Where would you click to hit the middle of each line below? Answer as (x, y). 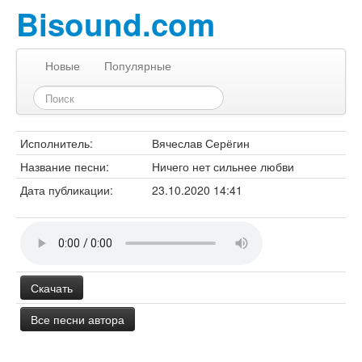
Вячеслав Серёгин (201, 143)
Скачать (52, 288)
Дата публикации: (67, 190)
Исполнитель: (57, 143)
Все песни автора (78, 319)
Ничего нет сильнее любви (223, 166)
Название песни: (65, 166)
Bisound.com (116, 24)
